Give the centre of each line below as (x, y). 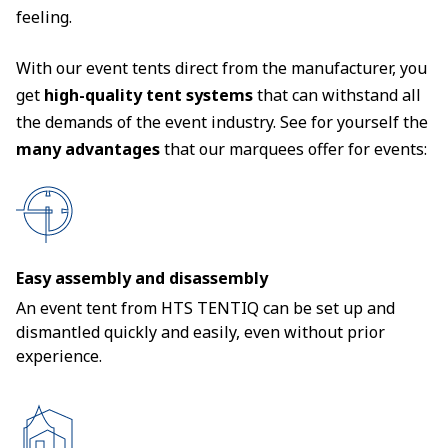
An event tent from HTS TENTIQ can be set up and (205, 308)
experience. (59, 356)
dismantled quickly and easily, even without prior (200, 332)
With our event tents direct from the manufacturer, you (221, 68)
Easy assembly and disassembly (142, 278)
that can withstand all (337, 95)
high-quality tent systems (148, 95)
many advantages (88, 149)
